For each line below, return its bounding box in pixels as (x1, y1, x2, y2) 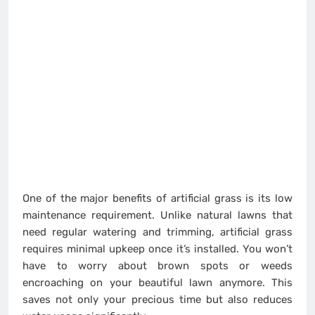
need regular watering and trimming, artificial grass (22, 226, 292, 239)
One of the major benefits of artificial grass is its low (22, 192, 292, 205)
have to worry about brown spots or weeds (22, 259, 292, 273)
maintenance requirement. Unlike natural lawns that (22, 209, 292, 222)
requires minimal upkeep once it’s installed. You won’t (22, 243, 292, 256)
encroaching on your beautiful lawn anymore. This (22, 276, 292, 290)
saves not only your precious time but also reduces (22, 293, 292, 307)
